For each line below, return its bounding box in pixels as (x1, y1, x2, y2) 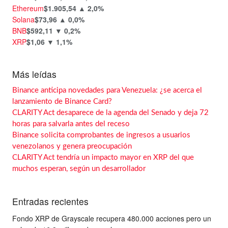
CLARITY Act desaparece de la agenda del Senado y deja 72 (12, 109, 209, 117)
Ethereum (12, 3, 44, 13)
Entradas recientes (12, 195, 89, 208)
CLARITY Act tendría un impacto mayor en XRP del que (12, 154, 194, 162)
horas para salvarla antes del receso (12, 120, 130, 128)
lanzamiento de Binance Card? (12, 98, 112, 106)
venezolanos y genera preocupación (12, 142, 132, 151)
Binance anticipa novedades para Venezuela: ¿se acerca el (12, 87, 202, 95)
